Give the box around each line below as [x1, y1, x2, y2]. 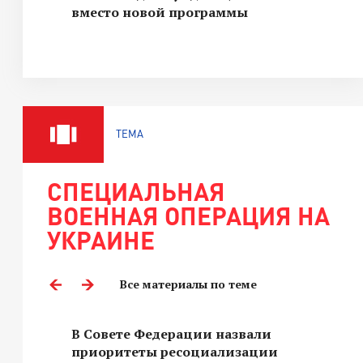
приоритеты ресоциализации [71, 343, 278, 361]
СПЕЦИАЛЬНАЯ [47, 177, 225, 206]
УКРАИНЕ [47, 225, 155, 254]
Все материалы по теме [120, 276, 257, 292]
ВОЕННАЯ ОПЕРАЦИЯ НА [47, 201, 330, 230]
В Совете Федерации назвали [71, 325, 271, 343]
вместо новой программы [71, 3, 248, 21]
